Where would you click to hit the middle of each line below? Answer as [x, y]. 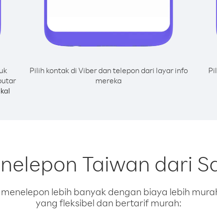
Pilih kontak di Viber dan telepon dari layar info [108, 70]
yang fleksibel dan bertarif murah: [108, 203]
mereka [108, 80]
